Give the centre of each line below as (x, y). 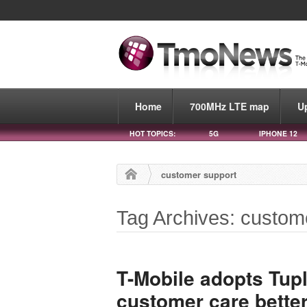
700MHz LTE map (230, 106)
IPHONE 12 (278, 133)
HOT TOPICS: (152, 133)
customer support (199, 174)
